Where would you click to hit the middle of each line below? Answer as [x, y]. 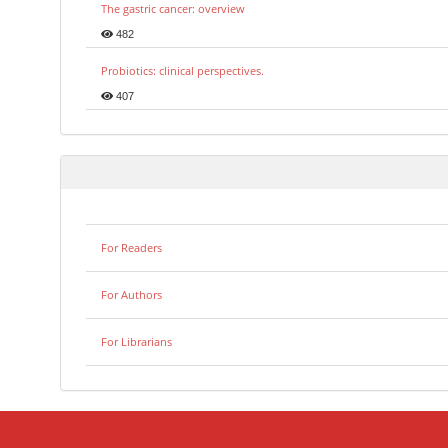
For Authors [131, 295]
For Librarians [136, 342]
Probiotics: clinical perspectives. [182, 71]
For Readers [131, 248]
